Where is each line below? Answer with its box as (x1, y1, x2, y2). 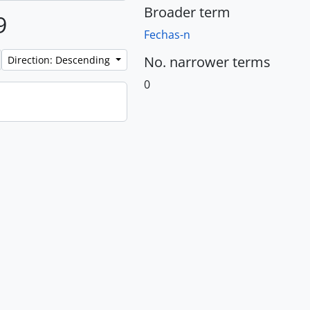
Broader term (144, 3, 230, 21)
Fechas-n (144, 27, 190, 42)
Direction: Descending (8, 53, 113, 66)
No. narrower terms (144, 53, 271, 71)
